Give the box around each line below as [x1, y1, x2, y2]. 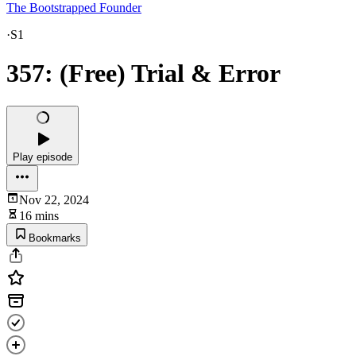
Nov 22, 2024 [19, 192, 89, 207]
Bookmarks [29, 231, 81, 244]
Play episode [13, 150, 72, 163]
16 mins [19, 208, 59, 222]
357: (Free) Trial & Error [6, 59, 281, 88]
